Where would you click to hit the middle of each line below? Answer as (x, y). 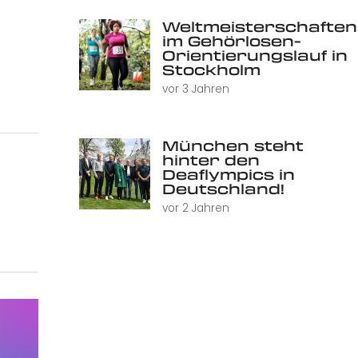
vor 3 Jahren (195, 89)
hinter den (211, 160)
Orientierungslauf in (255, 56)
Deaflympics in (228, 175)
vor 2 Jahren (195, 209)
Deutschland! (223, 189)
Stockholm (211, 70)
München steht (233, 146)
